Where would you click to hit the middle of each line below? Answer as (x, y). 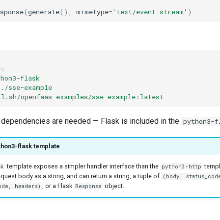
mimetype (92, 12)
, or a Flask (58, 186)
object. (114, 186)
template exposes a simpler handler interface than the (82, 166)
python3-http (182, 167)
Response (89, 186)
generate (44, 12)
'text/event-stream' (150, 12)
